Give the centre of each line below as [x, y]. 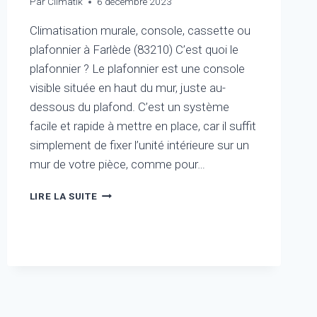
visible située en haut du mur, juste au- [127, 88]
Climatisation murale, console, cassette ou [140, 31]
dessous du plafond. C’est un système [129, 107]
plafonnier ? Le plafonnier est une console [137, 69]
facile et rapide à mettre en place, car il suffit [143, 126]
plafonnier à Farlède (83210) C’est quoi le [134, 50]
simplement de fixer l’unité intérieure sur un [139, 145]
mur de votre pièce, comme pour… [117, 165]
